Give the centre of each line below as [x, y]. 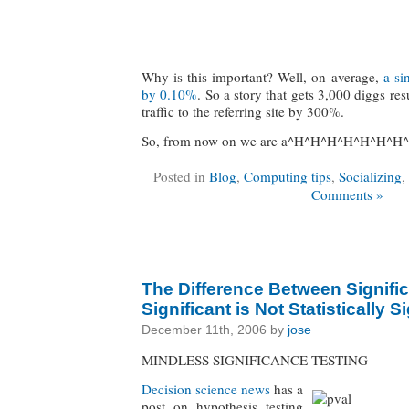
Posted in [181, 176]
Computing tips [288, 176]
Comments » [347, 194]
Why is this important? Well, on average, [262, 76]
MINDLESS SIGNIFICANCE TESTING [255, 359]
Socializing [370, 176]
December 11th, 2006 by [215, 330]
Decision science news [206, 389]
